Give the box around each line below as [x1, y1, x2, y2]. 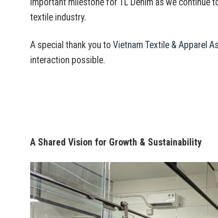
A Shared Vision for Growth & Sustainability [30, 136, 202, 148]
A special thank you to [30, 39, 113, 51]
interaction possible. [30, 54, 105, 66]
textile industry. [30, 12, 86, 23]
